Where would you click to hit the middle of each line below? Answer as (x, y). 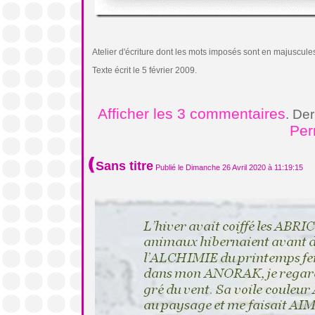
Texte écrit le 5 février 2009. (144, 70)
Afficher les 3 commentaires (191, 114)
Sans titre (124, 166)
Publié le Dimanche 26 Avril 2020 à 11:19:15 (228, 167)
